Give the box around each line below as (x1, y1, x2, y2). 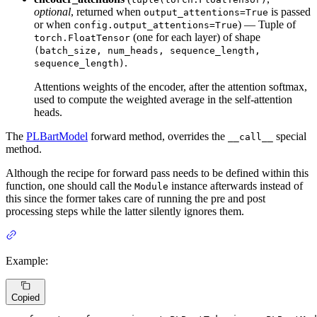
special (273, 129, 306, 142)
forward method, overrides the (88, 129, 228, 142)
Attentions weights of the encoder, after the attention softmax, (34, 80, 307, 93)
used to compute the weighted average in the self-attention (34, 93, 292, 105)
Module (134, 180, 168, 192)
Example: (6, 254, 48, 267)
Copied (11, 292, 40, 304)
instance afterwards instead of (168, 179, 303, 192)
